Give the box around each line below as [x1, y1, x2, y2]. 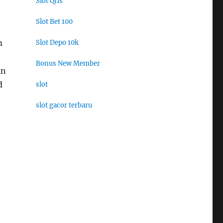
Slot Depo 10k [35, 38, 79, 47]
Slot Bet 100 [35, 17, 73, 26]
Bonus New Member [35, 59, 100, 68]
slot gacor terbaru [35, 101, 92, 110]
